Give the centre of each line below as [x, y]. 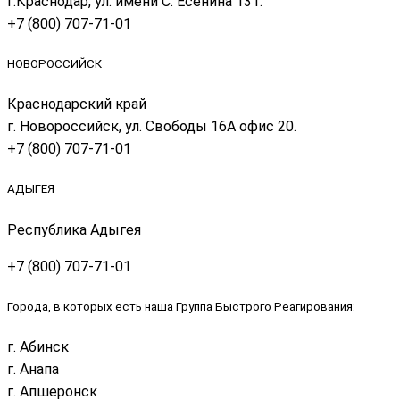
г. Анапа [33, 369]
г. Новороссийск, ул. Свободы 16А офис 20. [152, 127]
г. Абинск [38, 346]
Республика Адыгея [74, 229]
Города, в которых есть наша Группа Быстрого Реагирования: [181, 306]
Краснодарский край [77, 104]
